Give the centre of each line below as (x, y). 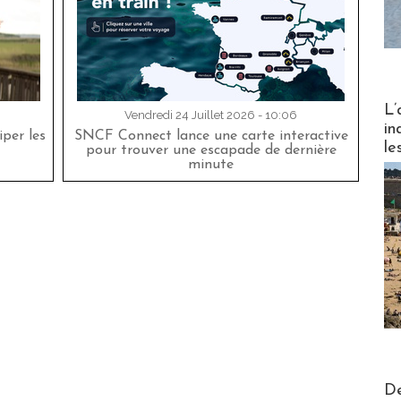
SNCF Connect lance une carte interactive (211, 137)
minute (211, 165)
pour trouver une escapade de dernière (211, 151)
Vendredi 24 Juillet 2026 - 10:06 (211, 115)
